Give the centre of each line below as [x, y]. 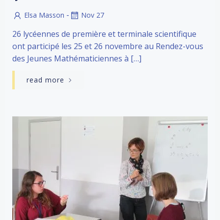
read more [45, 80]
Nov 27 [93, 15]
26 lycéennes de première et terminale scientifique [104, 34]
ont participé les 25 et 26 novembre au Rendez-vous [108, 46]
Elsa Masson [44, 15]
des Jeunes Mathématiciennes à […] [77, 58]
